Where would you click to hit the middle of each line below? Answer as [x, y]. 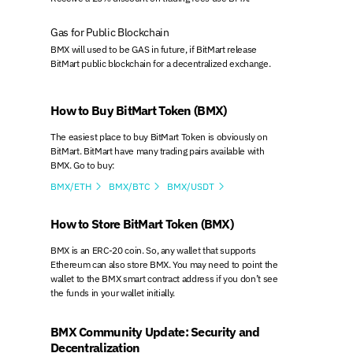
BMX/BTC [129, 187]
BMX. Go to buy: [83, 165]
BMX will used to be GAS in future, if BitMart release [154, 49]
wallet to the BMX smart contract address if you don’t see [164, 279]
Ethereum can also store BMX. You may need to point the [164, 265]
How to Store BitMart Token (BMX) [142, 224]
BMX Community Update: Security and [155, 332]
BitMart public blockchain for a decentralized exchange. [161, 63]
